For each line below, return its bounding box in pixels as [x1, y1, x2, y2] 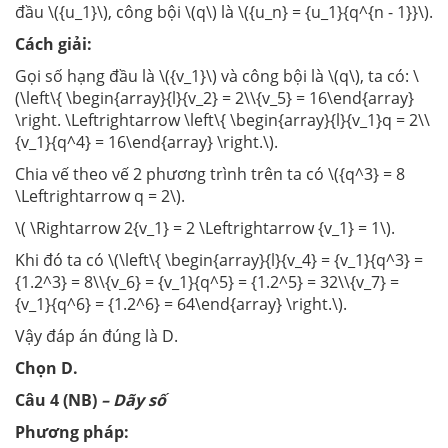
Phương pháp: [15, 421, 129, 444]
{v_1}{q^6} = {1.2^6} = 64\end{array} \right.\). [15, 293, 347, 316]
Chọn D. [15, 357, 78, 380]
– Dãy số [101, 389, 166, 412]
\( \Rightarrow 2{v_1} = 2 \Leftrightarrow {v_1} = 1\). [15, 217, 395, 240]
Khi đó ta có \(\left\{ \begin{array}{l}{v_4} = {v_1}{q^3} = [15, 249, 423, 272]
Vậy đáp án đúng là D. [15, 325, 178, 348]
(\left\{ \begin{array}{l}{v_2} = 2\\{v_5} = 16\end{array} [15, 87, 414, 110]
